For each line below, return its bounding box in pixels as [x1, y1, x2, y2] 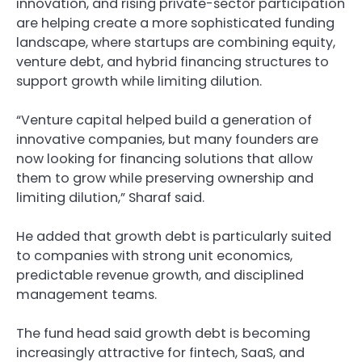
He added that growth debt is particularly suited [16, 226, 331, 246]
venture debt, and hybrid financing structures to [16, 52, 329, 71]
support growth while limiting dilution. [16, 71, 262, 90]
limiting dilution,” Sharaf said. [16, 187, 208, 207]
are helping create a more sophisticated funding [16, 13, 335, 32]
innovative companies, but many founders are [16, 129, 318, 149]
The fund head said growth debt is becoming [16, 324, 310, 343]
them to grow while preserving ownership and [16, 168, 314, 187]
